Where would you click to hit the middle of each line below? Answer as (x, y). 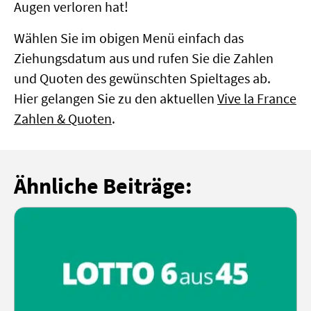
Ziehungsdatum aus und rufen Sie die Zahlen (143, 58)
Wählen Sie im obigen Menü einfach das (128, 38)
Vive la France (257, 99)
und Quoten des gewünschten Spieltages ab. (142, 78)
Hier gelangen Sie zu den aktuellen (115, 99)
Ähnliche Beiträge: (103, 185)
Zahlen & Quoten (62, 119)
